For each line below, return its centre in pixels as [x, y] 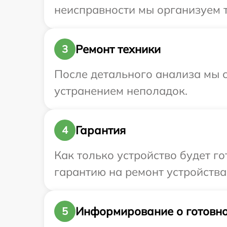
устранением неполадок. [121, 91]
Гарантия [101, 130]
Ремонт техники [118, 49]
